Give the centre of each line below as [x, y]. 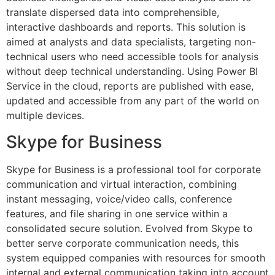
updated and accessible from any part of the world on [133, 101]
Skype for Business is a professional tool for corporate [134, 169]
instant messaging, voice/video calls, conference [119, 199]
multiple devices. [45, 116]
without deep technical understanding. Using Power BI [132, 72]
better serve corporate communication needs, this [122, 243]
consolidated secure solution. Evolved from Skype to [130, 228]
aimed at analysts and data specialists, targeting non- [131, 42]
